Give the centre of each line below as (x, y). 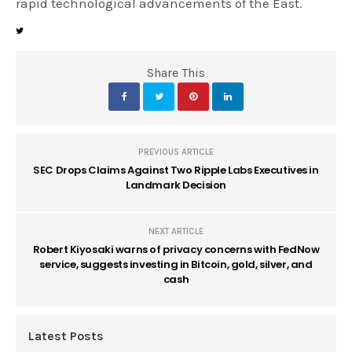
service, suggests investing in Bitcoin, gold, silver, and (176, 264)
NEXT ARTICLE (176, 231)
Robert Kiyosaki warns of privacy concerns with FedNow (176, 249)
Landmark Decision (176, 185)
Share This (176, 72)
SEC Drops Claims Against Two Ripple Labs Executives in (176, 170)
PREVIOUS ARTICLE (176, 152)
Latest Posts (66, 335)
